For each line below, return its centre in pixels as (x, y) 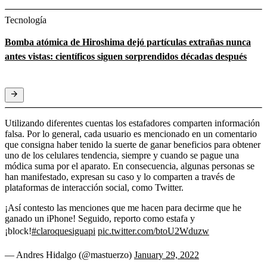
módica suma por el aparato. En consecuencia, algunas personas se (130, 166)
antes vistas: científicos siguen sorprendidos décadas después (126, 56)
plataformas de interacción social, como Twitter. (94, 187)
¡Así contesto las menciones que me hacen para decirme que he (123, 207)
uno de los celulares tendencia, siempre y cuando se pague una (122, 155)
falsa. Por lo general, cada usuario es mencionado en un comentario (131, 133)
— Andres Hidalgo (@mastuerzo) (69, 254)
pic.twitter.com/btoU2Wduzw (153, 231)
